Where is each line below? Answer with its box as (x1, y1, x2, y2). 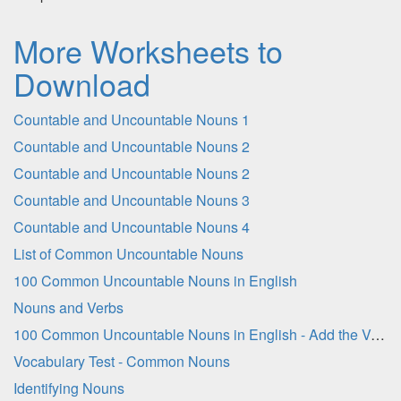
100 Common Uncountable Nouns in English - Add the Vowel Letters (371, 324, 385, 345)
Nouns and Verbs (13, 297, 124, 318)
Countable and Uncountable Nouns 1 (13, 109, 250, 130)
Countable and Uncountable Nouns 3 (13, 190, 250, 210)
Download (13, 62, 150, 106)
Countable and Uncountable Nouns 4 (13, 217, 250, 237)
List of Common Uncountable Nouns (13, 243, 243, 264)
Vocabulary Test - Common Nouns (13, 351, 230, 371)
